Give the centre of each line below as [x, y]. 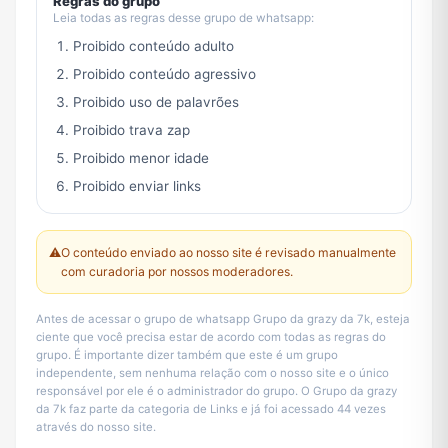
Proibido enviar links [137, 186]
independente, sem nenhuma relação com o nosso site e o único [212, 373]
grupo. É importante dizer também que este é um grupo [187, 355]
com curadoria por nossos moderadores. [177, 272]
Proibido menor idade [141, 158]
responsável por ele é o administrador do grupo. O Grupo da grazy [216, 391]
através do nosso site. [96, 427]
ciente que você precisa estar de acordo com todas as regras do [211, 337]
